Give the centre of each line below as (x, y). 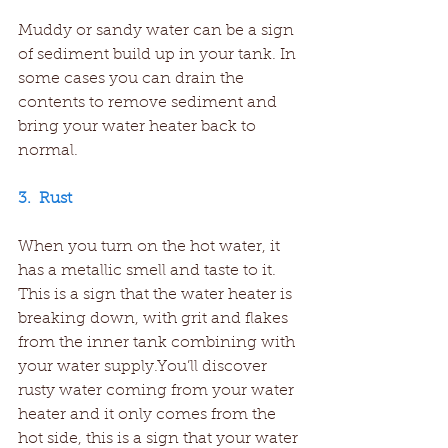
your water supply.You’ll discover (144, 367)
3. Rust (45, 199)
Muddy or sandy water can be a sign (158, 31)
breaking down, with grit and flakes (155, 319)
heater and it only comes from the (149, 415)
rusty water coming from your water (158, 391)
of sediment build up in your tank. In (159, 55)
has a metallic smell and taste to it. (149, 271)
